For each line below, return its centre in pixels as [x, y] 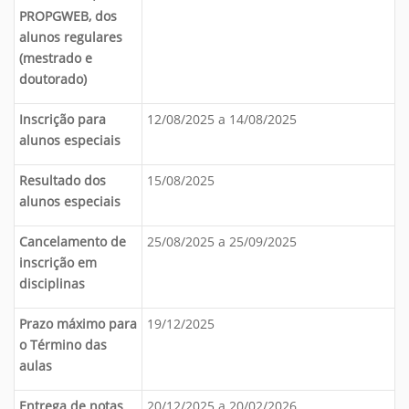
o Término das [63, 345]
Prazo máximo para [78, 324]
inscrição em [58, 262]
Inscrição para [63, 119]
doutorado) [53, 79]
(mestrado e [56, 58]
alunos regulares [71, 37]
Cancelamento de [73, 241]
